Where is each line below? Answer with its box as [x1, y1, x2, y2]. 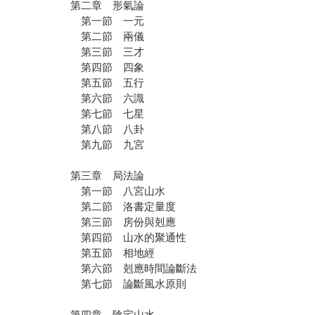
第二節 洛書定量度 [70, 200, 176, 213]
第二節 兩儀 [70, 30, 145, 43]
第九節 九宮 [70, 139, 145, 151]
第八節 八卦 [70, 123, 145, 136]
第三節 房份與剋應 [70, 216, 176, 229]
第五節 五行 [70, 77, 145, 89]
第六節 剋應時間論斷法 [70, 262, 198, 275]
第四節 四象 [70, 61, 145, 74]
